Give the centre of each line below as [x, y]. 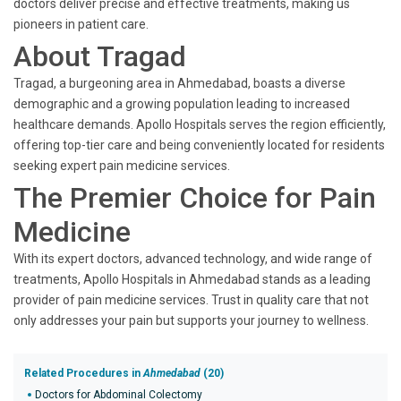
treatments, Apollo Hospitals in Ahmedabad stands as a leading [192, 279]
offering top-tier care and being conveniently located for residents [199, 145]
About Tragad [100, 56]
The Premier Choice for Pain [195, 198]
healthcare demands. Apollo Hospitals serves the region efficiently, [200, 124]
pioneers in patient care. [81, 24]
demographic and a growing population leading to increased [182, 104]
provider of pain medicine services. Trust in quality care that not [191, 300]
